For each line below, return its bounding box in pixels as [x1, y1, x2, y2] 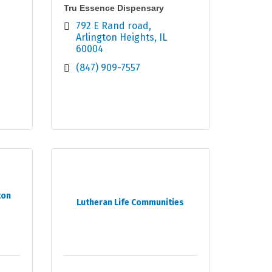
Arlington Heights [75, 32, 154, 44]
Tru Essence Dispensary [63, 3, 164, 13]
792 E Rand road [75, 20, 149, 32]
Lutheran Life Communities [76, 197, 185, 208]
